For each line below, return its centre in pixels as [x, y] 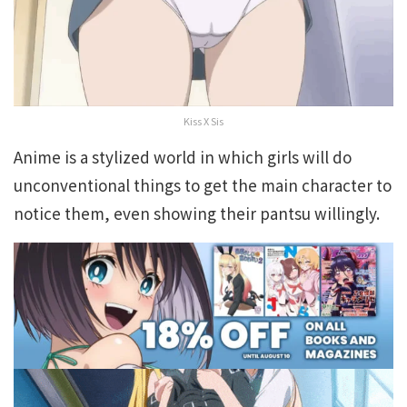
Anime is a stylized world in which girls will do [183, 157]
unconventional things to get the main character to [203, 185]
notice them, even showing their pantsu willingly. [197, 213]
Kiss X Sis [203, 121]
